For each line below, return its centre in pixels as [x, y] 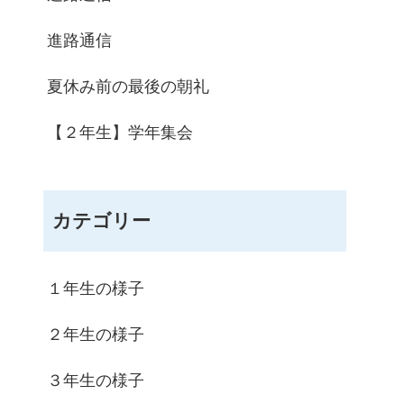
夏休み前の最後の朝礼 [128, 87]
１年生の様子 [96, 289]
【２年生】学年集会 [120, 133]
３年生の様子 [96, 381]
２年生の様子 [96, 335]
